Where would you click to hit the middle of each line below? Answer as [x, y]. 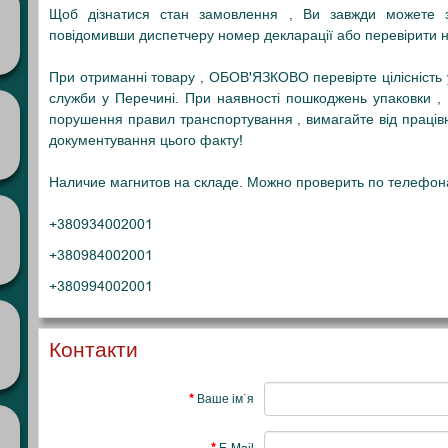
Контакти [93, 350]
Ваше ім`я [225, 399]
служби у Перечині [112, 98]
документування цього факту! [146, 140]
